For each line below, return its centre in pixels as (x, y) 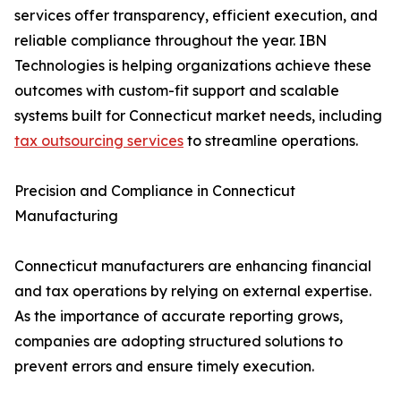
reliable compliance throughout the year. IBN (171, 41)
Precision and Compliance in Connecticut (155, 191)
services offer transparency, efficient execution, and (196, 16)
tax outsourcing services (99, 141)
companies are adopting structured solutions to (179, 341)
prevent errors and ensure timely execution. (164, 367)
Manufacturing (66, 216)
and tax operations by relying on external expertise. (193, 291)
